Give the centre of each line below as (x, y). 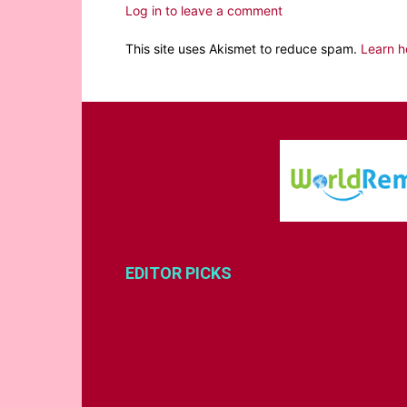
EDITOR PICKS (179, 273)
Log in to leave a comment (204, 11)
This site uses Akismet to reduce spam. (243, 49)
